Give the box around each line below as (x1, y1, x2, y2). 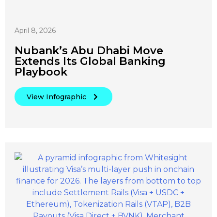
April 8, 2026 (15, 26, 56, 35)
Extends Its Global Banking (15, 54, 166, 68)
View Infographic (27, 92, 86, 101)
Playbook (15, 65, 67, 78)
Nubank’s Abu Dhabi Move (15, 44, 163, 57)
